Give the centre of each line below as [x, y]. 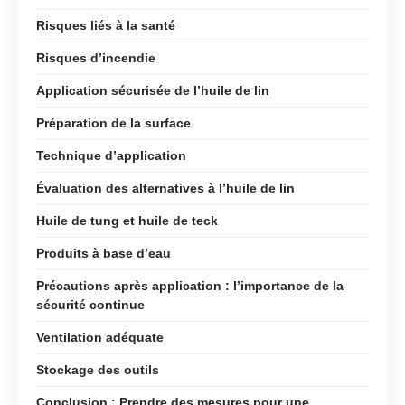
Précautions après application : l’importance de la [190, 285]
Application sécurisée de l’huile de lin [153, 90]
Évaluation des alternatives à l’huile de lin [165, 188]
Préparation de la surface [113, 122]
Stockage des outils [98, 369]
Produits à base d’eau [104, 253]
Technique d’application [111, 155]
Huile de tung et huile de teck [127, 220]
